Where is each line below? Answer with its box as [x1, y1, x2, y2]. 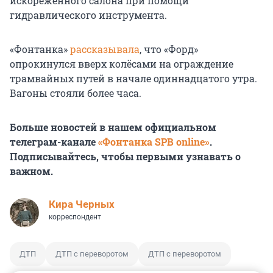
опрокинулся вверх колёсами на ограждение [10, 57, 233, 71]
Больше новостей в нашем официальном [10, 121, 216, 134]
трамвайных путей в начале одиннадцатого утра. [10, 72, 257, 85]
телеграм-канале [10, 135, 98, 149]
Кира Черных [49, 198, 115, 211]
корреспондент [49, 213, 101, 222]
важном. [10, 165, 53, 178]
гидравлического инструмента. [10, 9, 167, 22]
